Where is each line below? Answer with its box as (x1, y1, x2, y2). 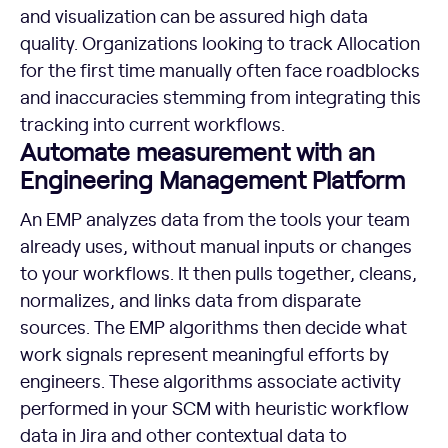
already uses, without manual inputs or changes (20, 232, 412, 258)
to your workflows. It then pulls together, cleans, (20, 259, 417, 285)
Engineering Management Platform (20, 161, 405, 196)
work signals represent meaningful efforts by (20, 340, 389, 366)
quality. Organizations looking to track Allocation (20, 29, 420, 55)
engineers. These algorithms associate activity (20, 367, 401, 393)
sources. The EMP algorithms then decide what (20, 313, 407, 339)
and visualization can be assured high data (20, 2, 368, 28)
